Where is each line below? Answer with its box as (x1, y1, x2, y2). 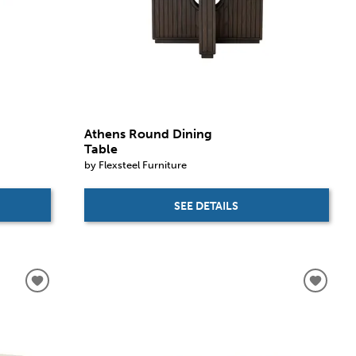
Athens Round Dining (83, 126, 212, 141)
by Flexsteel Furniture (83, 157, 187, 171)
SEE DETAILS (174, 199, 239, 214)
